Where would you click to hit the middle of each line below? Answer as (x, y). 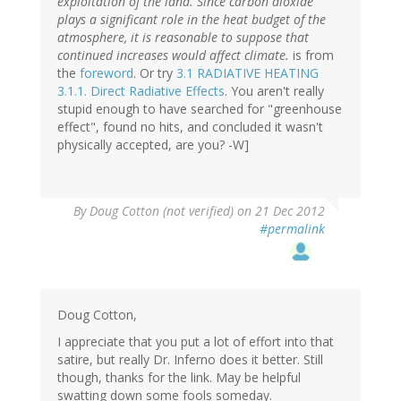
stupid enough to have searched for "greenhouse (200, 109)
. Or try (155, 73)
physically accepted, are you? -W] (153, 145)
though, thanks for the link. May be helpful (179, 378)
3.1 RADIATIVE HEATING (247, 73)
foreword (107, 73)
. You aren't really (274, 91)
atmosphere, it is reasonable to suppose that (183, 38)
